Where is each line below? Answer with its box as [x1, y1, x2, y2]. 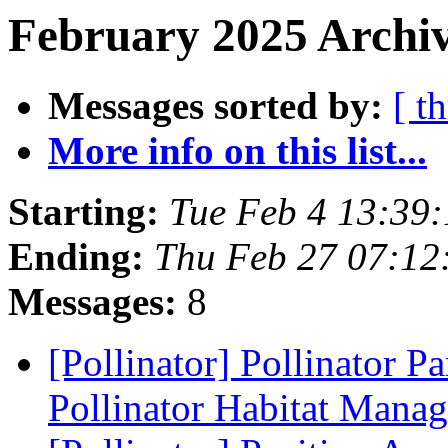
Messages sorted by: [48, 84, 383, 128]
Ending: [8, 235, 144, 279]
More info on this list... [48, 129, 427, 173]
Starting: [8, 190, 159, 234]
